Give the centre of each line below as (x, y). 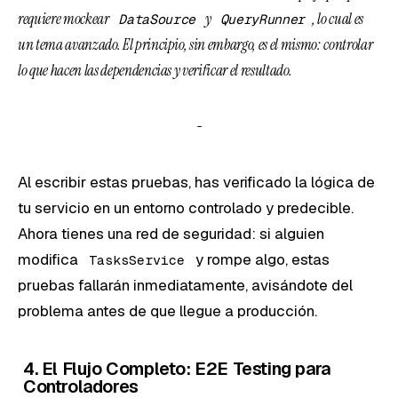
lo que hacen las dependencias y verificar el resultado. (155, 70)
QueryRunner (263, 19)
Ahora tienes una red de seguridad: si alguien (171, 233)
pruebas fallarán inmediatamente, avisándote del (185, 285)
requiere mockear (65, 18)
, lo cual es (338, 18)
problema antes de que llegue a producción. (167, 310)
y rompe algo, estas (261, 259)
